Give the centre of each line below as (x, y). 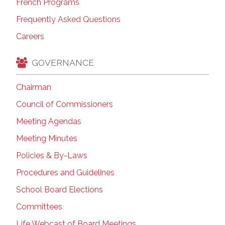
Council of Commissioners (65, 104)
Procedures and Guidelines (65, 173)
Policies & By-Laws (52, 156)
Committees (39, 207)
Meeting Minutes (47, 139)
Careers (30, 37)
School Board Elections (60, 190)
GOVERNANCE (63, 62)
